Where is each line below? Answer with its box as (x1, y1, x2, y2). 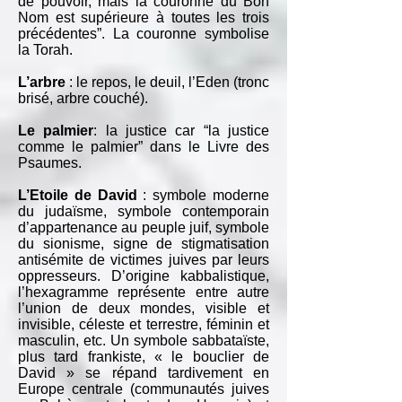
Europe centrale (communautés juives (18, 381, 269, 397)
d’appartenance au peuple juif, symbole (18, 220, 269, 235)
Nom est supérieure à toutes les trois (18, 10, 269, 25)
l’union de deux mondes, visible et (18, 301, 269, 316)
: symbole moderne (143, 188, 270, 203)
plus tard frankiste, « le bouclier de (18, 349, 269, 364)
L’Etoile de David (18, 188, 144, 203)
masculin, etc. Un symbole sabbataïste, (18, 333, 269, 348)
